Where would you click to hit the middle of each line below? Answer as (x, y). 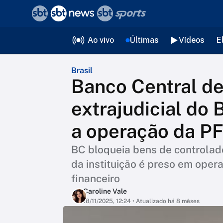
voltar (29, 14)
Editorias (75, 38)
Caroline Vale (105, 191)
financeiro (96, 178)
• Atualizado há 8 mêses (165, 201)
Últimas (144, 40)
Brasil (82, 70)
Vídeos (191, 40)
